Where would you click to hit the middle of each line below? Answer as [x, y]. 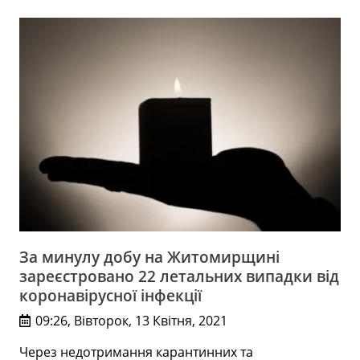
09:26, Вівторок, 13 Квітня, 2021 [132, 321]
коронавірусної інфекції [110, 296]
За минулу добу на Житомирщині [149, 257]
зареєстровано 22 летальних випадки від [179, 276]
